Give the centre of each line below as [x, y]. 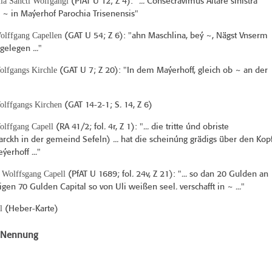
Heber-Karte [31, 209]
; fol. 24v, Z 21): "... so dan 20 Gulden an [192, 175]
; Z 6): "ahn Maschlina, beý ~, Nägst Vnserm [185, 36]
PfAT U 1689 [94, 175]
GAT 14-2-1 [89, 105]
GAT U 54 [85, 36]
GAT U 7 [78, 71]
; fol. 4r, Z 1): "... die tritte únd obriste [159, 127]
